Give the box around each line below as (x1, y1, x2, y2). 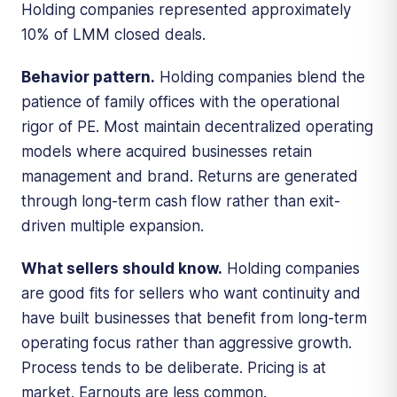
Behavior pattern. (21, 67, 155, 86)
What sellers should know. (21, 259, 222, 277)
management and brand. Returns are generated (21, 167, 358, 185)
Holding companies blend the (155, 67, 365, 86)
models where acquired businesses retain (21, 142, 312, 160)
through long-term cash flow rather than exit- (21, 191, 340, 210)
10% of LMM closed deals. (21, 25, 206, 43)
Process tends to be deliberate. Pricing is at (21, 358, 326, 377)
